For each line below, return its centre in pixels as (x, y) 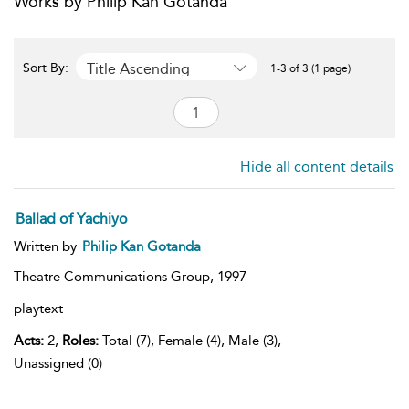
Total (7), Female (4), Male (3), (190, 341)
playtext (38, 309)
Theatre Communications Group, (115, 277)
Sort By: (47, 68)
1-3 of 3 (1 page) (310, 68)
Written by (47, 246)
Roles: (80, 341)
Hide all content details (317, 167)
